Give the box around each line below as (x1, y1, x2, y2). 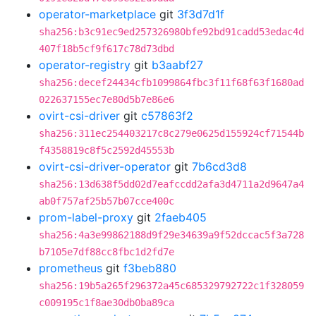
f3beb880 (123, 261, 176, 275)
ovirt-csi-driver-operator (39, 159, 171, 174)
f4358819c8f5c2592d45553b (39, 145, 174, 156)
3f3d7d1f (177, 7, 224, 21)
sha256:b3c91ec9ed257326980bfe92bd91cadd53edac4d (39, 26, 304, 37)
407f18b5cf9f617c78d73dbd (39, 43, 174, 54)
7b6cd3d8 (192, 159, 247, 174)
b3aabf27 (152, 58, 203, 72)
